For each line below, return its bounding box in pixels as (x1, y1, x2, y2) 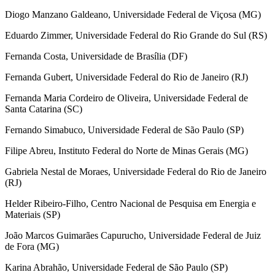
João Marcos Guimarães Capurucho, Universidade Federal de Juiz (5, 230, 261, 241)
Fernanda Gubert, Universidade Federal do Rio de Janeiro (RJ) (5, 71, 248, 82)
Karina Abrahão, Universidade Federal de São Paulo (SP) (5, 261, 228, 273)
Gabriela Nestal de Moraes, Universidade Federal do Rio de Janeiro (5, 166, 266, 177)
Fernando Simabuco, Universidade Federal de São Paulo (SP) (5, 124, 244, 135)
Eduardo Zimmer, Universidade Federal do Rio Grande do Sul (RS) (5, 29, 267, 41)
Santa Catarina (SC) (5, 103, 82, 114)
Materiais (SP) (5, 209, 60, 220)
